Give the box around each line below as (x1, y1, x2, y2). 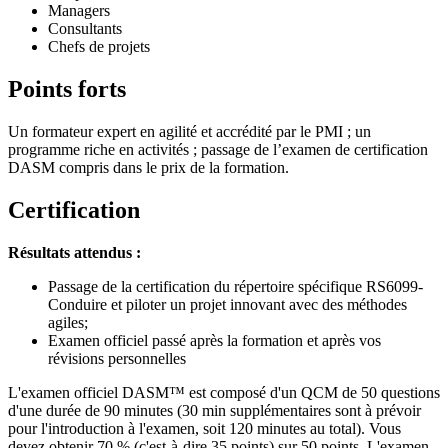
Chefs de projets (48, 38, 154, 56)
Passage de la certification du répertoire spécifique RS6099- (48, 277, 423, 295)
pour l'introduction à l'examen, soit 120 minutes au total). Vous (8, 419, 401, 437)
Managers (48, 2, 114, 20)
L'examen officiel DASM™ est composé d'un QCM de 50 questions (8, 383, 440, 401)
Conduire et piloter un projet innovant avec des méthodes (48, 295, 407, 313)
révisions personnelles (48, 349, 186, 367)
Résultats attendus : (8, 243, 141, 261)
